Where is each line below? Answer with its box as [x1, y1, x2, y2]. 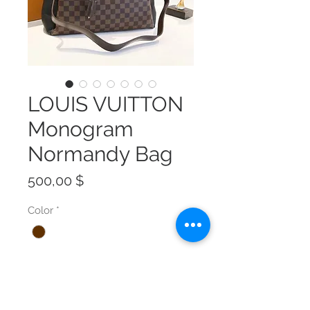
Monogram [28, 117, 134, 142]
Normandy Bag [28, 142, 173, 167]
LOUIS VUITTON [28, 92, 183, 117]
